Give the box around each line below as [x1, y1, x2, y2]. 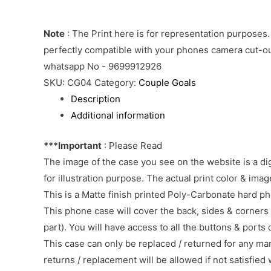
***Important [44, 139, 102, 151]
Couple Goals [139, 77, 196, 89]
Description [71, 93, 120, 105]
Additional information [71, 109, 165, 122]
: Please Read [102, 139, 162, 151]
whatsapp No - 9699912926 [44, 60, 162, 73]
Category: [94, 77, 139, 89]
